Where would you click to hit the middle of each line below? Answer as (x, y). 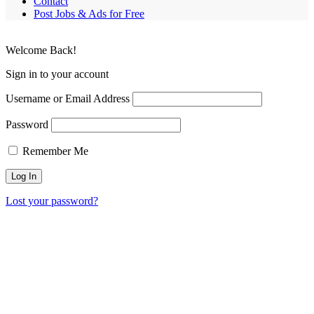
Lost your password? (52, 200)
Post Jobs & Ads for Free (89, 13)
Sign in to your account (57, 74)
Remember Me (54, 151)
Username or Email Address (68, 98)
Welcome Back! (41, 50)
